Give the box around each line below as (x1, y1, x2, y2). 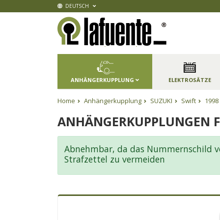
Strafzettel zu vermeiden (64, 153, 165, 165)
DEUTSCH (62, 2, 90, 9)
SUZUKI (150, 96, 172, 105)
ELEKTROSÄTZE (168, 76, 211, 83)
